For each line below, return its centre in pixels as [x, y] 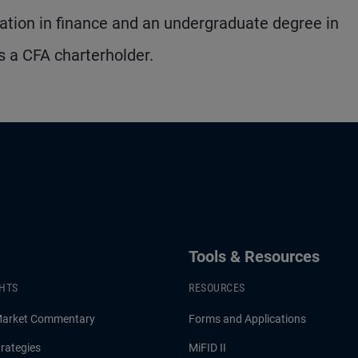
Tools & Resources [254, 257]
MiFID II [207, 348]
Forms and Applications [247, 319]
